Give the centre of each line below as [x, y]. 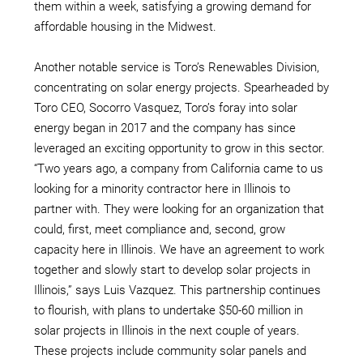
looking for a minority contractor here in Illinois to [162, 188]
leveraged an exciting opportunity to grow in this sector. [179, 148]
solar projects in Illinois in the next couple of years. [167, 330]
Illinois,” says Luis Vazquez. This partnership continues [177, 290]
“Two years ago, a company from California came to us [179, 168]
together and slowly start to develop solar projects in [172, 269]
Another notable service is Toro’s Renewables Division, [177, 67]
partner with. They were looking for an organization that [179, 209]
